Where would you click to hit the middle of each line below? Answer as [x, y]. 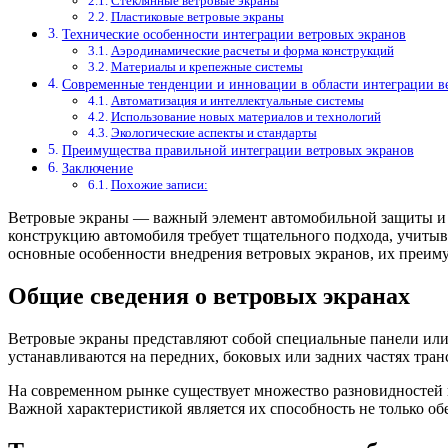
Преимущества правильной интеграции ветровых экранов [237, 150]
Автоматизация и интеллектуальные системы [237, 101]
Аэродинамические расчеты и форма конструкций [252, 51]
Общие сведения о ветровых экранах [209, 296]
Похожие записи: [159, 185]
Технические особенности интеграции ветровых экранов [233, 34]
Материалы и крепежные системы [206, 67]
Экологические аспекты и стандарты [213, 133]
